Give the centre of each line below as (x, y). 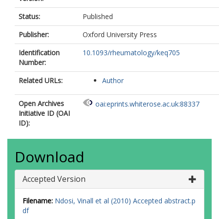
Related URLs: (41, 80)
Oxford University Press (120, 34)
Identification (39, 53)
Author (113, 80)
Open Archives (41, 103)
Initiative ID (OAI (44, 113)
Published (98, 16)
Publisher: (34, 34)
